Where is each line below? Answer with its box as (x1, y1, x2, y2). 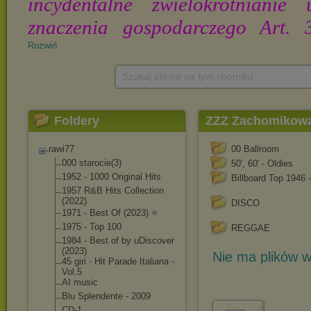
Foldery (54, 114, 99, 128)
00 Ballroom (231, 144, 279, 154)
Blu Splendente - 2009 (62, 291, 151, 301)
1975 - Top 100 (62, 221, 121, 232)
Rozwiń (28, 40, 57, 51)
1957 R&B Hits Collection (62, 185, 164, 196)
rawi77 (49, 144, 74, 154)
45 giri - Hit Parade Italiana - (62, 256, 174, 267)
